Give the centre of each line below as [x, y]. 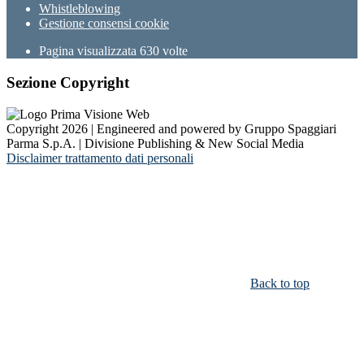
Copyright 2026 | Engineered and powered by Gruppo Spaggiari [171, 128]
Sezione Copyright [68, 83]
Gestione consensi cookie [104, 24]
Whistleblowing [80, 9]
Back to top [280, 283]
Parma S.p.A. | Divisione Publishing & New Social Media [155, 143]
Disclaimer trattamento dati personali [100, 158]
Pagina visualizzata [89, 51]
